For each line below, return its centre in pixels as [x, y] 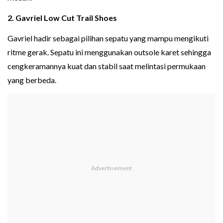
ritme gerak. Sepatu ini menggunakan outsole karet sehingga [109, 52]
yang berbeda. [32, 80]
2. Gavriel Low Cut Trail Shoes [62, 18]
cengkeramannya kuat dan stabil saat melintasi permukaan [107, 66]
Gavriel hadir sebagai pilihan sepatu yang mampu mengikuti [108, 38]
